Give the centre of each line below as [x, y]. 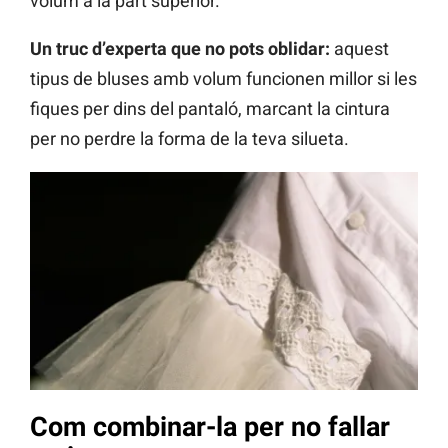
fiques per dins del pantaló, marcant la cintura [210, 108]
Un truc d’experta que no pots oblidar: [180, 48]
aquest [359, 48]
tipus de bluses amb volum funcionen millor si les [223, 78]
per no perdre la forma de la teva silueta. [189, 138]
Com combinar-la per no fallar [210, 427]
